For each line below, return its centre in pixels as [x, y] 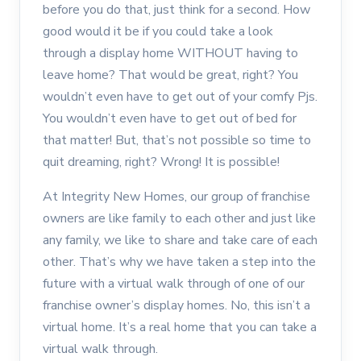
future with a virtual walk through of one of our [174, 284]
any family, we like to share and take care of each [180, 241]
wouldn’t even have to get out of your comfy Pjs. [180, 97]
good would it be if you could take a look [158, 32]
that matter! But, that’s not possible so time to [177, 141]
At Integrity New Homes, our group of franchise [176, 197]
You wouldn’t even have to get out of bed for [170, 119]
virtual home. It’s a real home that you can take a [180, 328]
